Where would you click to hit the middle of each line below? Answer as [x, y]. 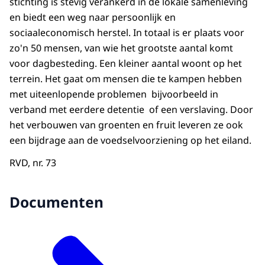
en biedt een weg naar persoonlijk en [93, 17]
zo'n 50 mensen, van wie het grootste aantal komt [121, 48]
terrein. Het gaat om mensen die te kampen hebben [126, 78]
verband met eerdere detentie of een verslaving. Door [131, 109]
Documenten [56, 202]
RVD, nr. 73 [33, 162]
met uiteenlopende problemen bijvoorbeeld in [114, 94]
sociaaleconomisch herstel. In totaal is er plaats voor [127, 32]
